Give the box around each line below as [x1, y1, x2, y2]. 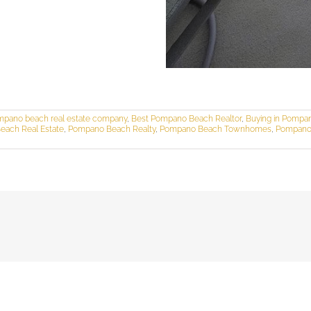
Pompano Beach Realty [68, 124, 155, 135]
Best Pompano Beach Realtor [131, 114, 242, 124]
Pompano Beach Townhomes [160, 124, 271, 135]
